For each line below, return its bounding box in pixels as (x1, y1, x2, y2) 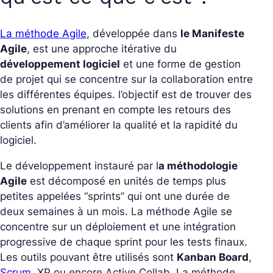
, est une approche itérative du (27, 43, 177, 55)
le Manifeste (180, 27, 244, 40)
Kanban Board (177, 251, 249, 264)
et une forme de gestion (120, 58, 241, 71)
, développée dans (87, 27, 180, 40)
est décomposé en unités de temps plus (27, 175, 226, 188)
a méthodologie (158, 160, 238, 172)
